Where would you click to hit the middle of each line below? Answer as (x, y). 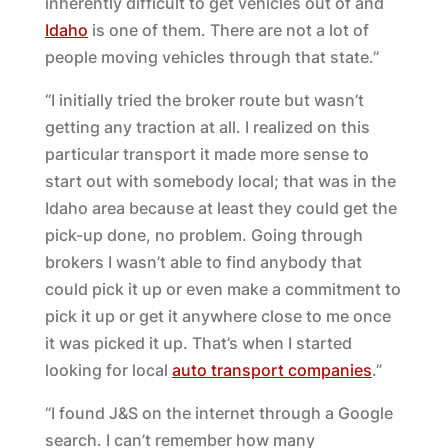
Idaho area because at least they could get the (220, 208)
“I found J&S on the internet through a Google (218, 413)
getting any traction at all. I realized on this (207, 127)
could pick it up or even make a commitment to (222, 289)
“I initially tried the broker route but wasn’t (204, 100)
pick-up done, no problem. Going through (203, 235)
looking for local (108, 370)
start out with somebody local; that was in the (220, 181)
